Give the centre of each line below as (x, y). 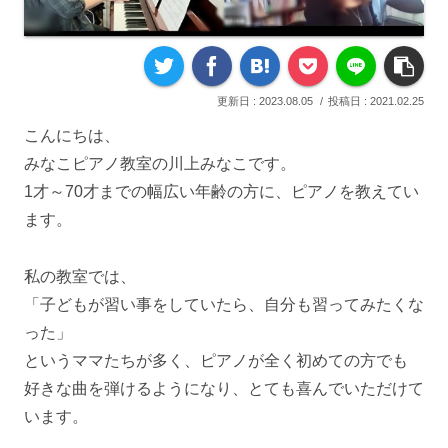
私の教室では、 (80, 276)
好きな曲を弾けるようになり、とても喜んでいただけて (224, 388)
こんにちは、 (72, 136)
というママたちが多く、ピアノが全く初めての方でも (216, 360)
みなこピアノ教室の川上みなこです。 (160, 164)
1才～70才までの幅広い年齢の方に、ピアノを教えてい (221, 192)
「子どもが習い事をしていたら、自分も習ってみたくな (224, 304)
